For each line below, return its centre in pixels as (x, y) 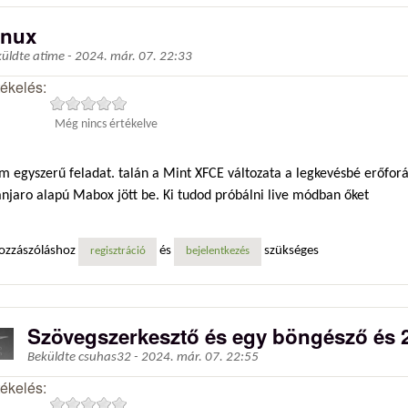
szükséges (290, 251)
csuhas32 (105, 357)
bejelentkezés (217, 252)
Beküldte (53, 357)
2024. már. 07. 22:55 (200, 357)
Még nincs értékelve (107, 124)
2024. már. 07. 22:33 (133, 57)
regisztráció (117, 252)
